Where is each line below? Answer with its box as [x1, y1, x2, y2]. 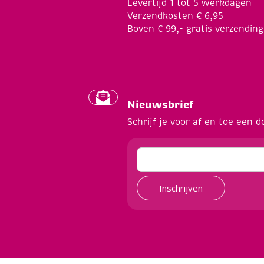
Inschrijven [159, 181, 203, 194]
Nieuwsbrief [127, 97, 194, 111]
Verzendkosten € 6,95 [127, 10, 223, 21]
